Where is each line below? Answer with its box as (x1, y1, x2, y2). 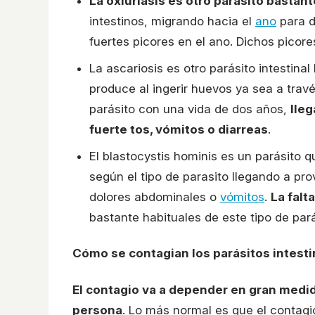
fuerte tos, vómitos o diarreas (89, 122, 268, 136)
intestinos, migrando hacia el (89, 13, 255, 28)
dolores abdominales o (89, 189, 220, 204)
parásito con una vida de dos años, (89, 101, 290, 116)
